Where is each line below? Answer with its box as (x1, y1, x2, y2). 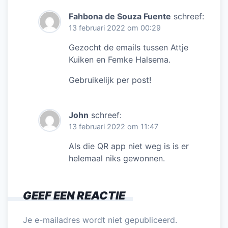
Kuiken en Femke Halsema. (69, 54, 170, 65)
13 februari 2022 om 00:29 (69, 23, 161, 32)
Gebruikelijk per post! (69, 74, 151, 85)
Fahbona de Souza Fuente (69, 11, 171, 21)
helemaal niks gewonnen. (69, 153, 165, 163)
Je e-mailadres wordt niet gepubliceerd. (23, 214, 177, 225)
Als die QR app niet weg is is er (69, 140, 189, 151)
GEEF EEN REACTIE (23, 188, 125, 202)
